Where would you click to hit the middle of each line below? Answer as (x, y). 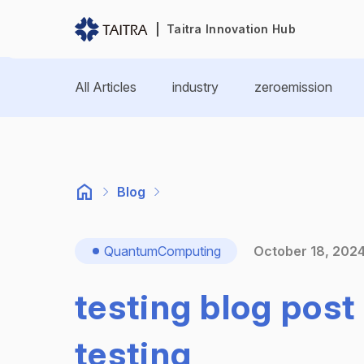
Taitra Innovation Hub (231, 29)
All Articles (106, 87)
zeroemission (293, 87)
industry (195, 87)
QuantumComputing (162, 251)
